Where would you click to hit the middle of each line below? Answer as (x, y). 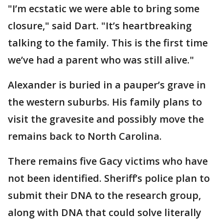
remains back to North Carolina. (85, 136)
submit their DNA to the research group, (104, 195)
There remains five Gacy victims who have (108, 161)
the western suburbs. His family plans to (105, 102)
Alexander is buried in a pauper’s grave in (107, 85)
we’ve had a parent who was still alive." (101, 60)
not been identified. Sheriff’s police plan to (109, 178)
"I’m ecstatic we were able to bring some (104, 8)
